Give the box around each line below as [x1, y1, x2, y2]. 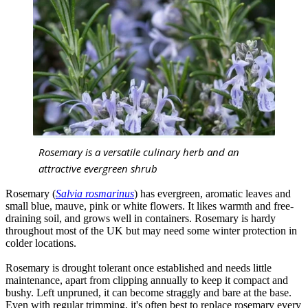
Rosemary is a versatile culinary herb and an [38, 144, 239, 159]
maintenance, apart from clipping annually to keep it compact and [5, 274, 288, 286]
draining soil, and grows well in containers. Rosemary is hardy [5, 212, 276, 224]
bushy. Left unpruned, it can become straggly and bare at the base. [5, 286, 291, 298]
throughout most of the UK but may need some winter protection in [5, 224, 297, 236]
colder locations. [5, 236, 76, 249]
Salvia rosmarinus [56, 187, 134, 199]
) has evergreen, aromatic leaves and [134, 187, 291, 199]
